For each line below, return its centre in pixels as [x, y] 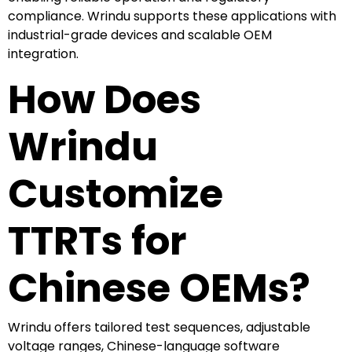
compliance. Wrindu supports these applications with [172, 16]
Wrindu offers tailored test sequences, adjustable [159, 327]
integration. [43, 53]
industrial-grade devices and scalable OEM [140, 35]
